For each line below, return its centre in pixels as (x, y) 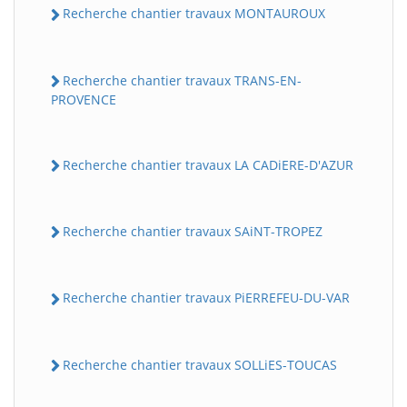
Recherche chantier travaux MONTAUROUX (194, 14)
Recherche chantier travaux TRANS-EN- (182, 80)
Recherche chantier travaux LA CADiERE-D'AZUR (208, 164)
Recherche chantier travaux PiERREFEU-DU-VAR (206, 298)
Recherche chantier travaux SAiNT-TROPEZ (193, 231)
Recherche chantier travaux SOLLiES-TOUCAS (200, 364)
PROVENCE (84, 99)
